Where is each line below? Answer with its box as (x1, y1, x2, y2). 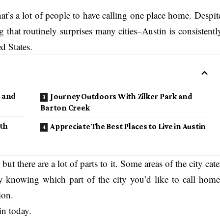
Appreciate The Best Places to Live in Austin (50, 121, 206, 131)
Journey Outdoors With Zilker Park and (50, 91, 192, 101)
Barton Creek (40, 103, 90, 112)
